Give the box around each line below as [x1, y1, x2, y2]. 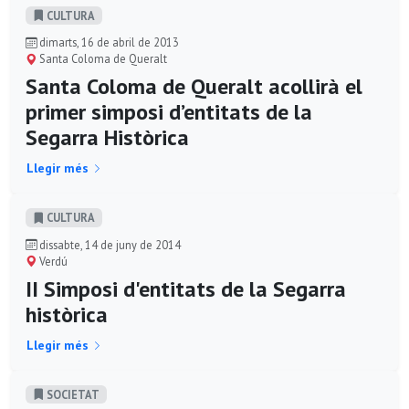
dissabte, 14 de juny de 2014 [37, 236, 181, 252]
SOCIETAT [44, 386, 100, 402]
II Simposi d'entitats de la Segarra [26, 274, 346, 303]
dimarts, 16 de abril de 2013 [37, 35, 179, 50]
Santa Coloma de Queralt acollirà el [26, 72, 362, 101]
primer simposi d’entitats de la [26, 98, 312, 127]
